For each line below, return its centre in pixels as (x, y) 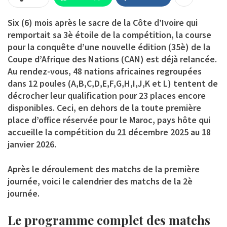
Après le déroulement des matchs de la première (104, 169)
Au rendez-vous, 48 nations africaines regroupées (105, 71)
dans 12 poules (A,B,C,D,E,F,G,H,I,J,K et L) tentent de (113, 83)
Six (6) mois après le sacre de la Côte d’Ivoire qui (103, 22)
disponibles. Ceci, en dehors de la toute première (104, 107)
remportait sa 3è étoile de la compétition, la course (109, 34)
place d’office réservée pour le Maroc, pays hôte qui (109, 120)
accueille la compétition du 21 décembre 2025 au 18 (109, 132)
